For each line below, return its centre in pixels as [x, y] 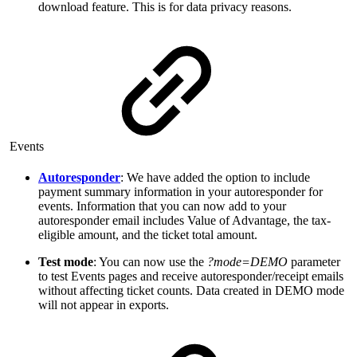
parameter [314, 262]
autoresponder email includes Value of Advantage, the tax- [184, 221]
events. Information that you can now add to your [162, 206]
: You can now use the [150, 262]
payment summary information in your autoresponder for [180, 192]
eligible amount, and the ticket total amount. [148, 235]
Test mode [66, 262]
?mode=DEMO [247, 262]
